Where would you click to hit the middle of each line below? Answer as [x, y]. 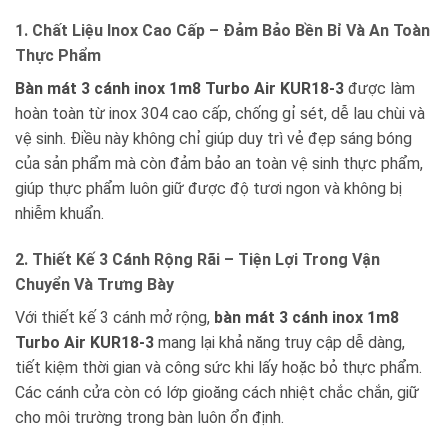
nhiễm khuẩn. [59, 213]
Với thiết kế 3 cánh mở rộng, [114, 317]
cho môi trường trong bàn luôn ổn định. [149, 417]
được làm [379, 88]
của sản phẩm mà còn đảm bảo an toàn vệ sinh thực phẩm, [219, 163]
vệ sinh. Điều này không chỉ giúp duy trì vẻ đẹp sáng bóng [213, 138]
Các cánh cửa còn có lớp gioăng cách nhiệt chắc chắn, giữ [217, 392]
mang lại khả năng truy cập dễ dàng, [279, 342]
